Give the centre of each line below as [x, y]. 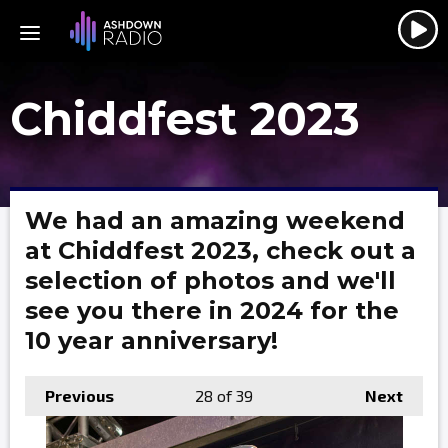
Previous [79, 395]
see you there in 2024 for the [212, 310]
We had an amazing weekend [215, 220]
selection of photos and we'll [210, 280]
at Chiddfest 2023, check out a [220, 250]
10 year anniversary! [151, 340]
